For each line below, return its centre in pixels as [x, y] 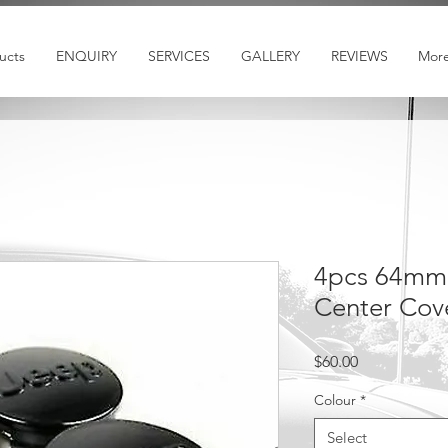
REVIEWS [359, 56]
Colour [335, 399]
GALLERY [270, 56]
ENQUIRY [86, 56]
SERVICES [178, 56]
